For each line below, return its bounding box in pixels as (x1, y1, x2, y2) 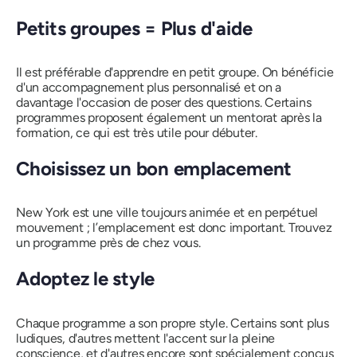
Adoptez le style (16, 267, 155, 291)
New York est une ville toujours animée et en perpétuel (16, 205, 319, 221)
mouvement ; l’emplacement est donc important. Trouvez (16, 220, 332, 236)
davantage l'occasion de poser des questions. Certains (16, 95, 312, 110)
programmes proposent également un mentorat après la (16, 110, 322, 125)
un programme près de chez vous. (16, 235, 201, 251)
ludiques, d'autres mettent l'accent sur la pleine (16, 330, 276, 346)
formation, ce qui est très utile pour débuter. (16, 125, 257, 140)
